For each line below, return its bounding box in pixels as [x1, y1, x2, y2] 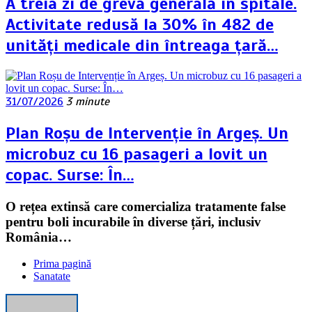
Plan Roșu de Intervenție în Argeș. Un [6, 122, 288, 143]
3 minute [66, 94, 109, 109]
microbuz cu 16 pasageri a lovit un [6, 143, 267, 164]
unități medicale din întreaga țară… [6, 34, 278, 56]
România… [6, 229, 72, 244]
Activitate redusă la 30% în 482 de [6, 13, 274, 35]
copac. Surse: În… [6, 164, 134, 185]
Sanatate [33, 270, 70, 283]
